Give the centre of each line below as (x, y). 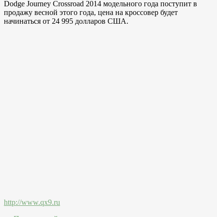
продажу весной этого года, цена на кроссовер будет (91, 12)
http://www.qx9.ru (32, 202)
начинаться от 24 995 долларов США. (66, 21)
